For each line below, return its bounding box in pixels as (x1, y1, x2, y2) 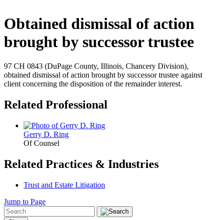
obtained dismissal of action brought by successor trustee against (4, 70, 202, 79)
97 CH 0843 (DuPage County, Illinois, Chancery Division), (4, 61, 189, 70)
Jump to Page (4, 197, 46, 206)
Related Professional (4, 98, 108, 111)
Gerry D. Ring (24, 130, 69, 138)
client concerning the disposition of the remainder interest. (4, 79, 184, 88)
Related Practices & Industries (4, 157, 159, 170)
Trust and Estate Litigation (24, 180, 105, 189)
